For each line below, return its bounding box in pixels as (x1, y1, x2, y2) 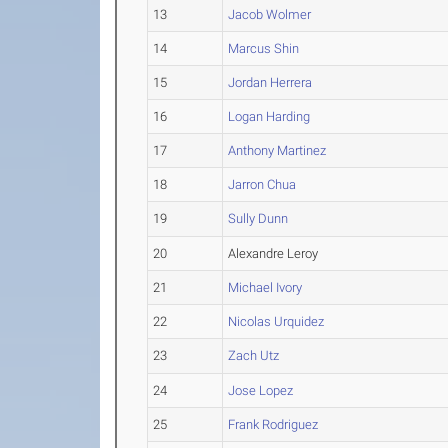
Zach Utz (228, 348, 280, 363)
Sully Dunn (228, 211, 289, 226)
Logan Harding (228, 109, 311, 124)
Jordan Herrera (228, 75, 313, 90)
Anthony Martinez (228, 143, 327, 158)
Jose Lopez (228, 383, 294, 398)
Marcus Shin (228, 41, 300, 56)
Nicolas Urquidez (228, 314, 325, 329)
